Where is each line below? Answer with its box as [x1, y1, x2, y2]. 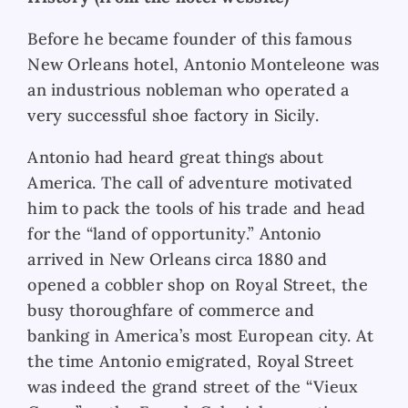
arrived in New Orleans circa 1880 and [27, 248, 328, 270]
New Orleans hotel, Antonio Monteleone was [27, 53, 380, 75]
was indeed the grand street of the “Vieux [27, 375, 359, 397]
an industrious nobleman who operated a [27, 78, 350, 100]
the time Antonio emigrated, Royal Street [27, 350, 354, 372]
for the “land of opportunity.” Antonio [27, 222, 321, 244]
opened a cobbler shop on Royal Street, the [27, 273, 368, 295]
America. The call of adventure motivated [27, 171, 353, 193]
